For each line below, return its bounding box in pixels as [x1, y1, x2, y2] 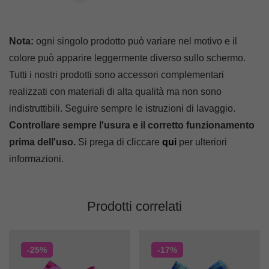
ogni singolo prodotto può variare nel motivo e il [34, 36, 237, 47]
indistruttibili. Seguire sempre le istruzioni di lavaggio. [9, 103, 235, 114]
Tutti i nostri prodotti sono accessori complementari [9, 70, 224, 80]
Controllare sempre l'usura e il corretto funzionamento [9, 120, 255, 131]
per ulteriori [177, 137, 227, 148]
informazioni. [9, 154, 64, 165]
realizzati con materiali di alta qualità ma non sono [9, 86, 222, 97]
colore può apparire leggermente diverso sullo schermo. [9, 53, 246, 64]
